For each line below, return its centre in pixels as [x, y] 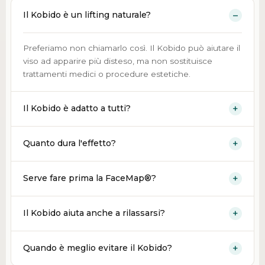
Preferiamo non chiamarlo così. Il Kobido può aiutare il [131, 48]
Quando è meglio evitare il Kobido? [97, 248]
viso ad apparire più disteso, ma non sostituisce [117, 61]
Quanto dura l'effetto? [69, 143]
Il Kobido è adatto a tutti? [77, 109]
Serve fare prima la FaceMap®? [89, 178]
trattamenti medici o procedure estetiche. [106, 74]
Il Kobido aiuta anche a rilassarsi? [94, 213]
